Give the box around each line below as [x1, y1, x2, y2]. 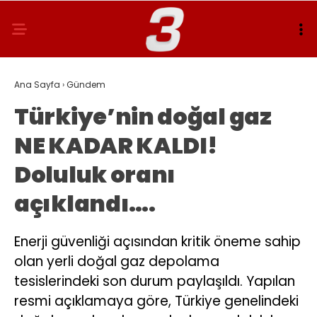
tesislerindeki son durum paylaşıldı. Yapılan [14, 272, 295, 291]
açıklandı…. [14, 188, 156, 219]
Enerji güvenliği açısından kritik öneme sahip [14, 232, 301, 251]
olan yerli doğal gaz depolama [14, 252, 219, 271]
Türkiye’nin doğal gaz [14, 100, 272, 132]
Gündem [67, 79, 105, 91]
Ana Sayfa [14, 79, 60, 91]
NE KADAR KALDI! [14, 129, 217, 161]
